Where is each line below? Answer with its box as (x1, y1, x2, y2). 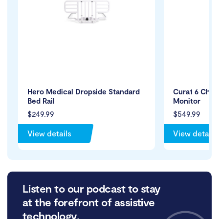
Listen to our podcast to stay (22, 182, 161, 195)
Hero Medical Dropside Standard (27, 87, 140, 96)
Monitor (173, 96, 200, 106)
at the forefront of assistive (22, 196, 155, 209)
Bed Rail (27, 96, 55, 106)
